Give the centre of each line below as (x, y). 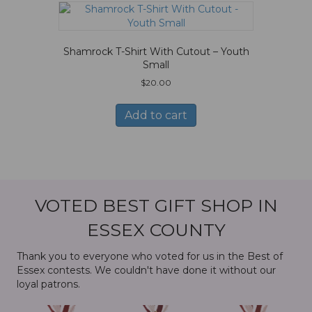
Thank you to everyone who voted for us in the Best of (150, 256)
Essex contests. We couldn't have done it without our (146, 270)
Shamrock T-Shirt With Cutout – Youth (156, 51)
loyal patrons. (48, 284)
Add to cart (156, 115)
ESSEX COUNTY (156, 229)
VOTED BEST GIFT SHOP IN (156, 205)
